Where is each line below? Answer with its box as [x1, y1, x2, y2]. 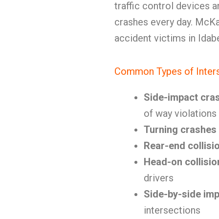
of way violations [144, 108, 217, 119]
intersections [144, 204, 200, 216]
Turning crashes [144, 124, 217, 135]
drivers [144, 172, 174, 184]
